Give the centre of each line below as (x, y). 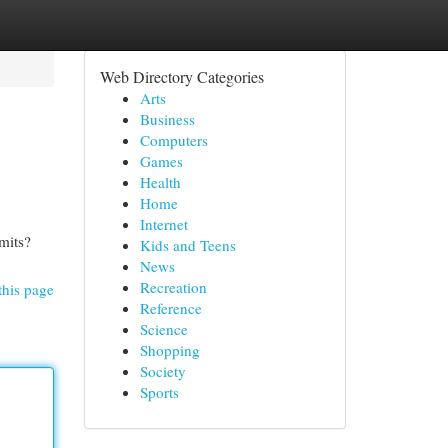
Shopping (169, 350)
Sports (159, 392)
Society (162, 371)
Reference (170, 308)
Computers (173, 140)
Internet (163, 224)
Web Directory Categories (181, 76)
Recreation (173, 287)
